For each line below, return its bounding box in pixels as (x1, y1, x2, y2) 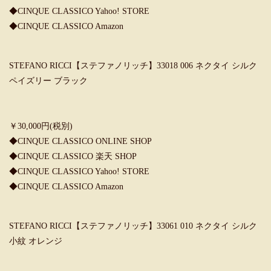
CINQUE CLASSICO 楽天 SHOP (18, 152, 137, 161)
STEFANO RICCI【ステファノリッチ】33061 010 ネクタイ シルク (9, 221, 257, 230)
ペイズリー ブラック (9, 76, 88, 85)
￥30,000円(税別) (9, 122, 73, 131)
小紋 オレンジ (9, 237, 62, 246)
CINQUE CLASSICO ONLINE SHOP (18, 137, 152, 146)
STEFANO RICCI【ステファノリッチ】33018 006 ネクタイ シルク (9, 61, 257, 70)
